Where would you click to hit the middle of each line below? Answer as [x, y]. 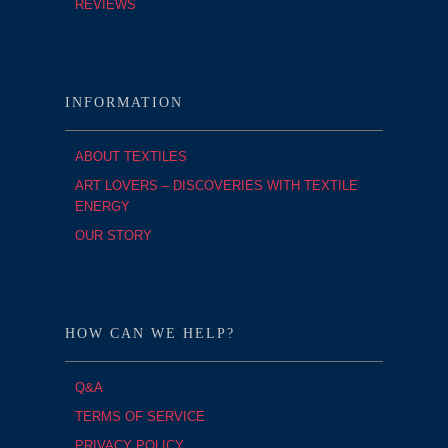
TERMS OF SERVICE [139, 417]
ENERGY [102, 207]
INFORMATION [123, 103]
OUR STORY [113, 236]
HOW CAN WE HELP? [149, 334]
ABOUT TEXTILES [130, 157]
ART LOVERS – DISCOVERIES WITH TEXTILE [216, 186]
